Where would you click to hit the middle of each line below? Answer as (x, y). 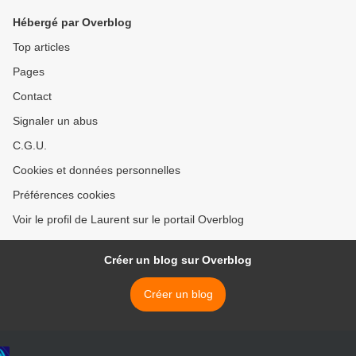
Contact (32, 96)
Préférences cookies (64, 195)
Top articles (41, 47)
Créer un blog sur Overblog (178, 260)
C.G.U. (30, 145)
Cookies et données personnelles (97, 170)
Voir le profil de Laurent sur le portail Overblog (128, 219)
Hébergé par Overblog (72, 22)
